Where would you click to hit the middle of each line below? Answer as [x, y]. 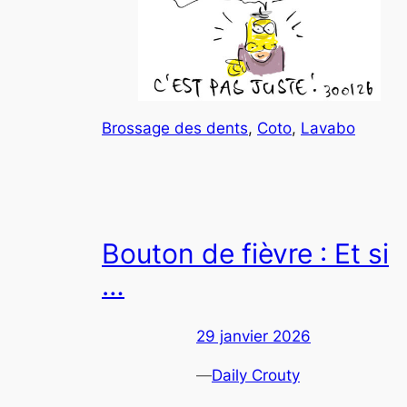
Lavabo [328, 128]
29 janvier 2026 [253, 336]
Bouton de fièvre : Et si [245, 254]
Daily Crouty [256, 375]
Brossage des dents [175, 128]
